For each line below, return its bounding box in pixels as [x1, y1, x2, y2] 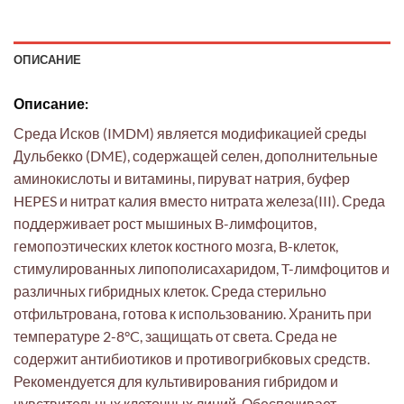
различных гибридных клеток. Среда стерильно [14, 281, 326, 299]
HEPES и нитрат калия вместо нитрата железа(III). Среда [14, 191, 385, 209]
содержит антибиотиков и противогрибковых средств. [14, 349, 370, 367]
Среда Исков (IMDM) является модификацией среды [14, 124, 367, 142]
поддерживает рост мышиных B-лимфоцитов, [14, 214, 317, 232]
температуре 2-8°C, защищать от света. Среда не [14, 326, 337, 344]
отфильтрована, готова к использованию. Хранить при [14, 304, 372, 322]
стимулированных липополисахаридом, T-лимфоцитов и [14, 259, 390, 277]
